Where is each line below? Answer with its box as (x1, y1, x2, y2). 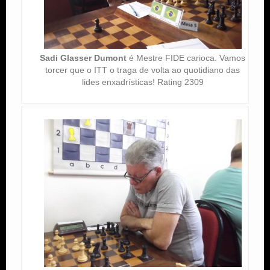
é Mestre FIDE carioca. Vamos (127, 52, 246, 63)
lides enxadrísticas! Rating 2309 (81, 77, 204, 87)
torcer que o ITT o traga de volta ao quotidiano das (45, 64, 240, 75)
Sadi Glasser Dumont (40, 52, 127, 63)
